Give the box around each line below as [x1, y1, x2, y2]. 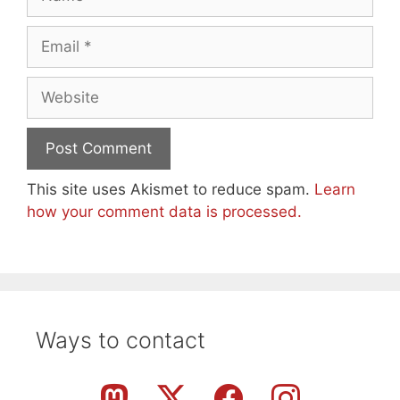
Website [26, 78, 84, 96]
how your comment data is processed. [27, 203, 302, 221]
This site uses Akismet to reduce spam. [27, 180, 314, 199]
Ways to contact [36, 326, 205, 354]
